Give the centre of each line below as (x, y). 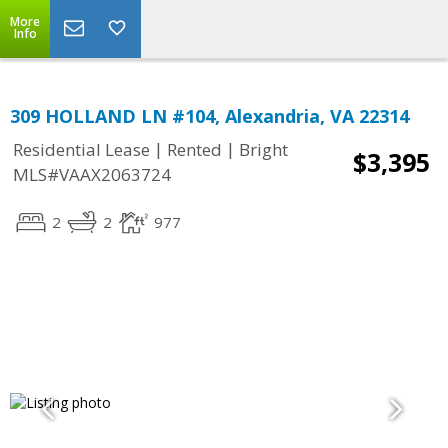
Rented (194, 150)
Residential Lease (81, 150)
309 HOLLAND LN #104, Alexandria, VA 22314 (209, 116)
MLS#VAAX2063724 (92, 175)
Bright (263, 150)
